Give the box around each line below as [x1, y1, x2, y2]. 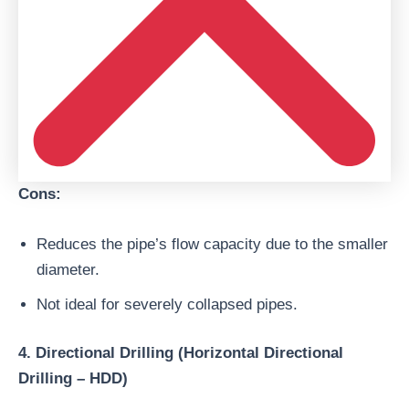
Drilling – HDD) [18, 370, 128, 388]
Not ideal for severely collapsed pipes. [37, 295, 298, 313]
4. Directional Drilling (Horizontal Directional [18, 344, 343, 362]
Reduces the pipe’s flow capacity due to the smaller [37, 235, 388, 253]
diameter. [37, 260, 100, 278]
